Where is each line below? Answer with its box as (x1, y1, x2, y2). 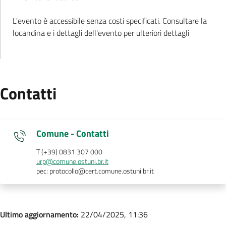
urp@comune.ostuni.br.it (36, 155, 108, 167)
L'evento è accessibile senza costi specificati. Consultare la (13, 14, 207, 27)
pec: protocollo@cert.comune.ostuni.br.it (36, 165, 154, 177)
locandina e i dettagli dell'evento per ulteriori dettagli (13, 26, 189, 39)
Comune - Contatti (36, 126, 109, 140)
